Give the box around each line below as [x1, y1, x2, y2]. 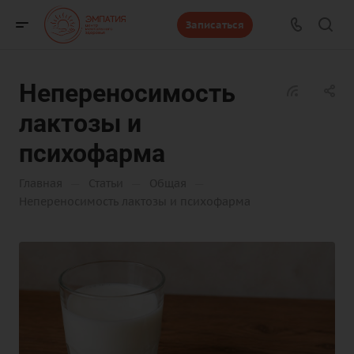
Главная [19, 176, 62, 190]
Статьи [88, 176, 123, 190]
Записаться [185, 17, 244, 32]
